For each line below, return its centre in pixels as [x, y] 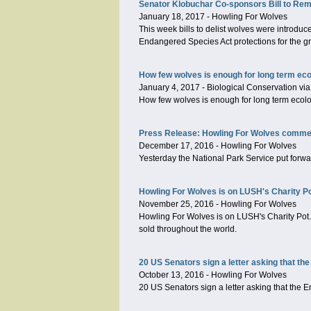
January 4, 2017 [169, 87]
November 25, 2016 [176, 204]
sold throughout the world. [188, 229]
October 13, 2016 [171, 275]
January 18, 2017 [172, 17]
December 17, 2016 [176, 146]
